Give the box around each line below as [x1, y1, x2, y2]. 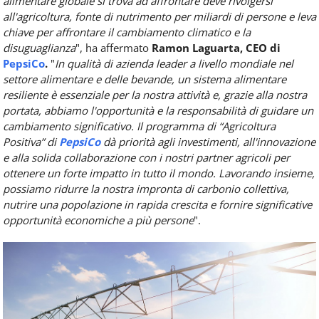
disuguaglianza [3, 40, 75, 55]
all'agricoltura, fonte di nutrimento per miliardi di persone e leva [3, 9, 316, 23]
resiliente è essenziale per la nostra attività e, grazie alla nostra [3, 87, 307, 102]
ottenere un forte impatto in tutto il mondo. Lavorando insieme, [3, 165, 315, 180]
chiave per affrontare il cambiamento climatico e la [3, 24, 251, 39]
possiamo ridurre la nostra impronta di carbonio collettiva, [3, 181, 289, 196]
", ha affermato [75, 40, 152, 55]
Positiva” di [3, 134, 59, 149]
